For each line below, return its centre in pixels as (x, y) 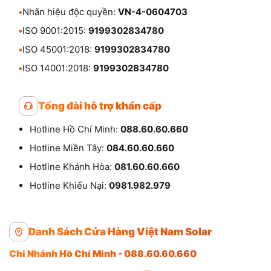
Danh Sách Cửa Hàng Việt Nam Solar (120, 231)
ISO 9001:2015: (55, 30)
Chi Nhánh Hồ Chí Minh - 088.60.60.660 (103, 253)
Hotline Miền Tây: (68, 148)
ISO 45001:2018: (58, 49)
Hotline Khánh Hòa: (72, 166)
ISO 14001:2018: (58, 68)
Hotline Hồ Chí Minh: (75, 129)
